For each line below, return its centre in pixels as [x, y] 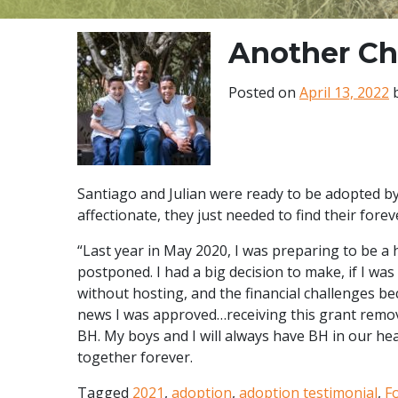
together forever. [135, 357]
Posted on [264, 92]
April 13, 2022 [344, 92]
